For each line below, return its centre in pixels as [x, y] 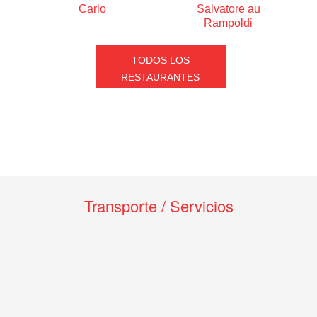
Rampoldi [229, 23]
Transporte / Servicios [158, 206]
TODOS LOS [160, 60]
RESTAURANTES [160, 77]
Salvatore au [228, 9]
